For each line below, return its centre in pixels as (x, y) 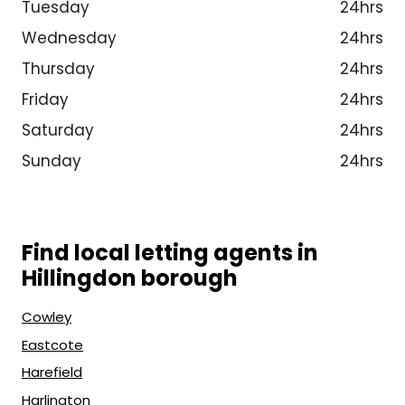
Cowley (47, 317)
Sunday (52, 160)
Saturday (58, 130)
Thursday (58, 68)
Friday (45, 99)
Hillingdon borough (130, 278)
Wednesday (69, 38)
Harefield (52, 372)
